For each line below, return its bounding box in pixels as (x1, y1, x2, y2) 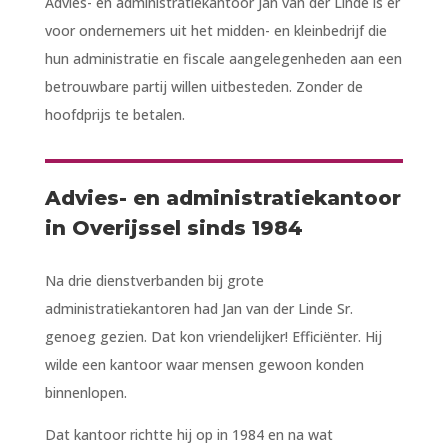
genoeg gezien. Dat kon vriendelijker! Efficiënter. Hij (44, 326, 382, 346)
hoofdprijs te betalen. (44, 104, 185, 124)
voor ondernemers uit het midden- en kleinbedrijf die (44, 20, 387, 40)
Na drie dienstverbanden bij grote (44, 270, 264, 290)
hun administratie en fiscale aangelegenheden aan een (44, 48, 402, 68)
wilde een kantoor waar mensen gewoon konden (44, 354, 364, 374)
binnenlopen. (44, 382, 127, 402)
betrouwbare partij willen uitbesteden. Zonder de (44, 76, 363, 96)
